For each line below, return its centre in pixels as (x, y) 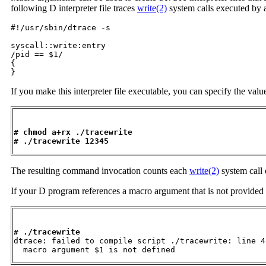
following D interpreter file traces (74, 8)
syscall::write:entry (58, 45)
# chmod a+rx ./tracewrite (73, 132)
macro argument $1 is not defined (94, 249)
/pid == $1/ (37, 54)
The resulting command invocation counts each (100, 170)
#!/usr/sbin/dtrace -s (61, 27)
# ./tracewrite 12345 (61, 141)
